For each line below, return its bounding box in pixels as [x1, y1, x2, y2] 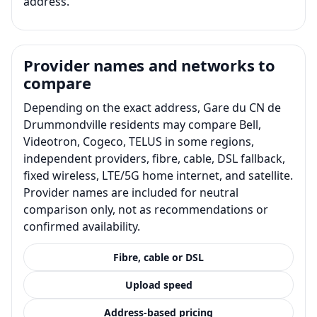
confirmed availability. [23, 218, 140, 234]
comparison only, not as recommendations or [23, 201, 268, 217]
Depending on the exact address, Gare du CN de [23, 99, 281, 115]
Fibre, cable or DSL [113, 250, 204, 264]
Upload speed [125, 277, 192, 292]
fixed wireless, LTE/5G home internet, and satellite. [23, 167, 293, 183]
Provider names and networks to [23, 54, 275, 76]
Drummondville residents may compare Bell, [23, 116, 261, 132]
